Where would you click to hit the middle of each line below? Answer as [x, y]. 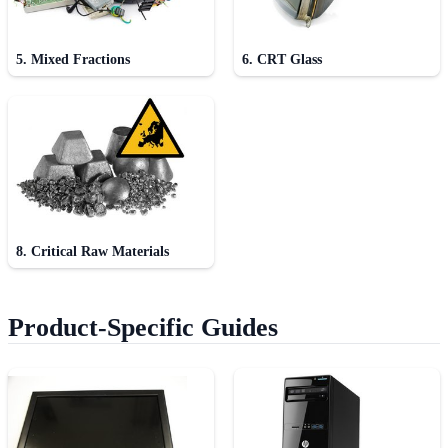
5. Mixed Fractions [73, 60]
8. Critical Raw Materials [92, 252]
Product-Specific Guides [143, 328]
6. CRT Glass [282, 60]
